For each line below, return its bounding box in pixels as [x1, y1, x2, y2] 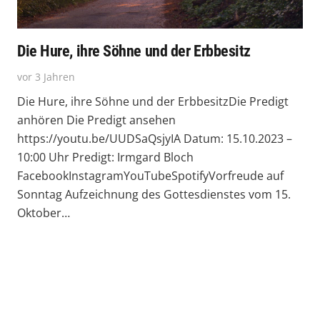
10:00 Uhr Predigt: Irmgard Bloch [17, 149, 194, 165]
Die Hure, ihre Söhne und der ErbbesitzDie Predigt [17, 93, 289, 109]
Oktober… [17, 204, 70, 221]
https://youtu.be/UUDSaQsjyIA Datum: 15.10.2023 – [17, 130, 292, 146]
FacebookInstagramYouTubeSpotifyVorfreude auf [17, 167, 284, 184]
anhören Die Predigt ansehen [17, 111, 176, 128]
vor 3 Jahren [17, 69, 75, 84]
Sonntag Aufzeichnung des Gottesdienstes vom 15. [17, 186, 291, 202]
